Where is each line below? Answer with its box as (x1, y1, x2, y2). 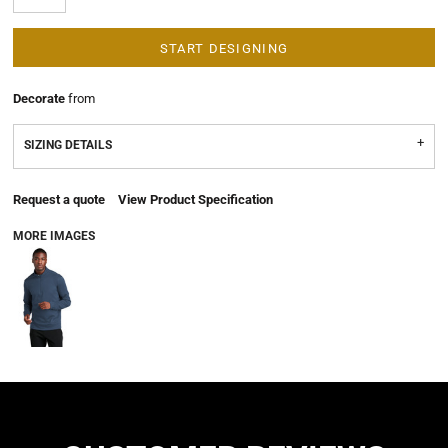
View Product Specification (118, 192, 273, 207)
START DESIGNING (159, 41, 289, 57)
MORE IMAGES (13, 229, 95, 243)
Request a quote (13, 192, 105, 207)
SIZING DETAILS (24, 138, 112, 152)
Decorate (13, 91, 65, 106)
